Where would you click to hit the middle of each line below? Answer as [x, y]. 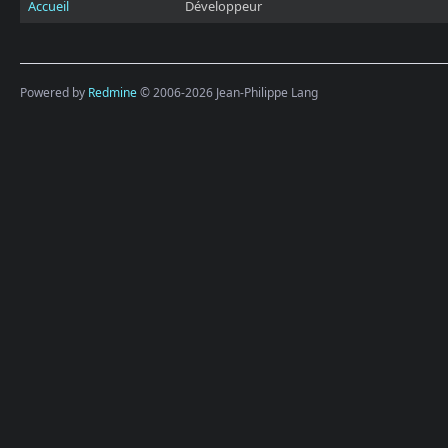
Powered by [54, 92]
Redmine [112, 92]
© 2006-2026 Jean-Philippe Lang [227, 92]
